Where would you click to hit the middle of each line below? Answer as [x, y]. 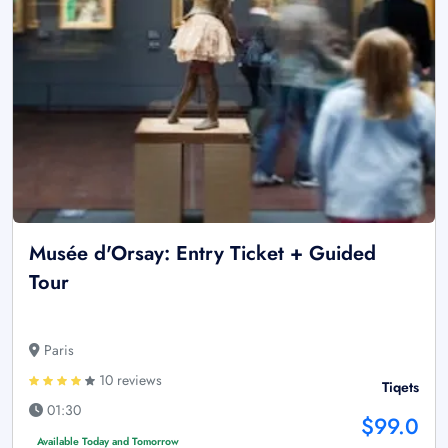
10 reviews [128, 380]
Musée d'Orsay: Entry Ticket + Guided [202, 253]
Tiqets [400, 387]
